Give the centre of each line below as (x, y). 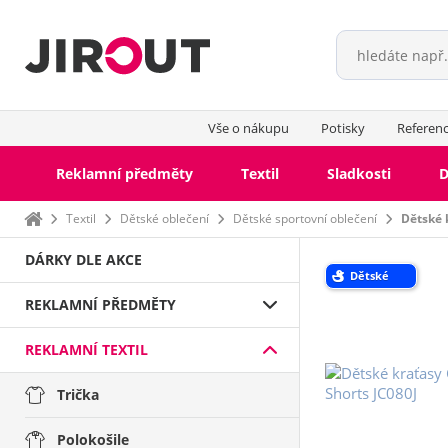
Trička (78, 394)
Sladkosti (359, 173)
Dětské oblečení (164, 218)
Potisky (342, 128)
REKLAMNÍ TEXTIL (86, 349)
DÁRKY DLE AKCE (83, 259)
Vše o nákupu (248, 128)
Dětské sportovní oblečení (305, 218)
